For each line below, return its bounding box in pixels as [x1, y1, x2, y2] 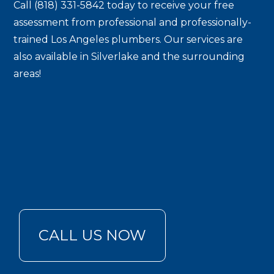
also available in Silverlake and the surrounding [13, 51, 245, 62]
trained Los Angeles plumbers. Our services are [13, 34, 243, 45]
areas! [13, 68, 42, 80]
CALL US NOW [39, 226, 147, 245]
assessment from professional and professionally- [13, 17, 252, 28]
